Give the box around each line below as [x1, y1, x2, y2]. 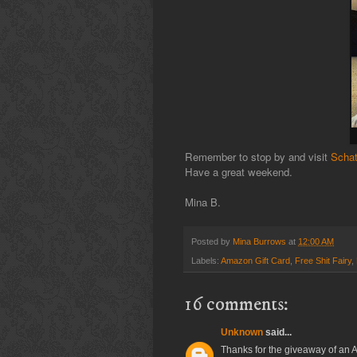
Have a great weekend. [185, 163, 292, 179]
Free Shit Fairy [295, 256, 351, 266]
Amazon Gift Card [221, 256, 290, 266]
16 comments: [185, 292, 288, 317]
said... [263, 327, 292, 339]
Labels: [191, 256, 221, 266]
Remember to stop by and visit [185, 148, 331, 164]
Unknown [221, 327, 263, 339]
